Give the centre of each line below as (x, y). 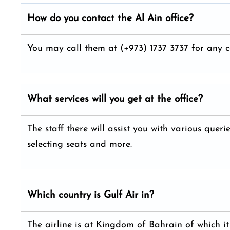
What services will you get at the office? (115, 99)
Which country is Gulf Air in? (91, 195)
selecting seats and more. (81, 145)
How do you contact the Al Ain (95, 19)
